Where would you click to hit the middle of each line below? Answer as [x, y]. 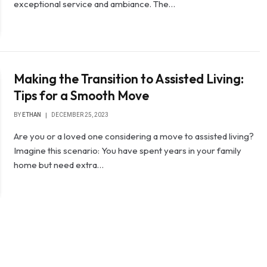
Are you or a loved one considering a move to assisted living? [134, 136]
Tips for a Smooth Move [82, 96]
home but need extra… [59, 165]
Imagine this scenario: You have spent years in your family [128, 151]
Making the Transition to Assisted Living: [129, 79]
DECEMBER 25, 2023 [80, 115]
